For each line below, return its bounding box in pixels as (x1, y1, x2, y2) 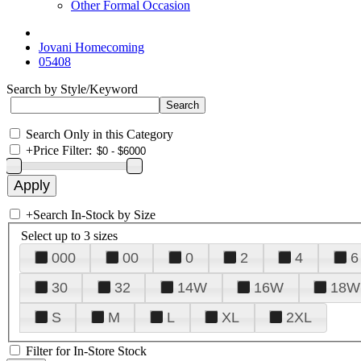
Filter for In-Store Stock (26, 343, 147, 358)
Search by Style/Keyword (6, 82, 138, 96)
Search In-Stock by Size (33, 208, 156, 222)
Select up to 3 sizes (21, 228, 118, 243)
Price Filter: (33, 143, 92, 157)
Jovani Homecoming (39, 40, 144, 54)
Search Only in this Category (26, 127, 173, 141)
